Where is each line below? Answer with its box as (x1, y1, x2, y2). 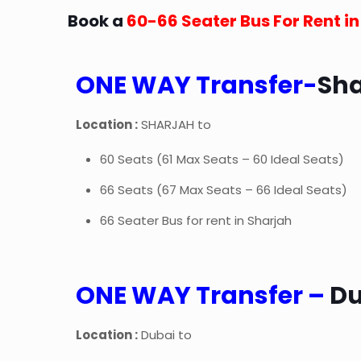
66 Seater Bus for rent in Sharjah (100, 212, 293, 230)
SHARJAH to (138, 116, 212, 134)
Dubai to (138, 326, 193, 344)
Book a (68, 10, 127, 33)
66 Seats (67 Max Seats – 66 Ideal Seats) (100, 181, 348, 199)
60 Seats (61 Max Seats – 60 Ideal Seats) (100, 151, 345, 168)
